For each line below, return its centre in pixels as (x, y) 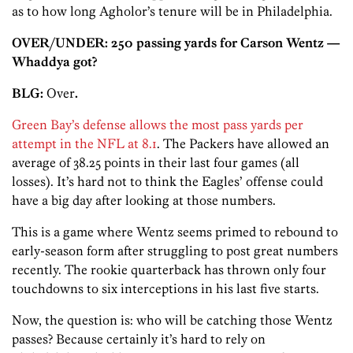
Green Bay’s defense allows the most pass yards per (158, 125)
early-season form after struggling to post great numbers (175, 251)
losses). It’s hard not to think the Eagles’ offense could (167, 182)
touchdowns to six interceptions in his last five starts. (165, 289)
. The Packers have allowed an (243, 144)
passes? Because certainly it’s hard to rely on (139, 339)
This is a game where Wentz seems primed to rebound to (175, 232)
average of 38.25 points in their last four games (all (156, 163)
